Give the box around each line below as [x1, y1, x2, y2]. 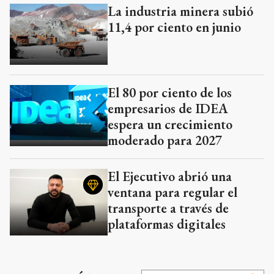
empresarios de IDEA [108, 99, 228, 117]
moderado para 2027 [108, 131, 222, 149]
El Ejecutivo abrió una [108, 167, 232, 185]
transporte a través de [108, 199, 229, 217]
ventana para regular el [108, 183, 237, 201]
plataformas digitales [108, 215, 226, 233]
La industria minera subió [108, 2, 253, 20]
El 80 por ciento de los [108, 83, 232, 102]
